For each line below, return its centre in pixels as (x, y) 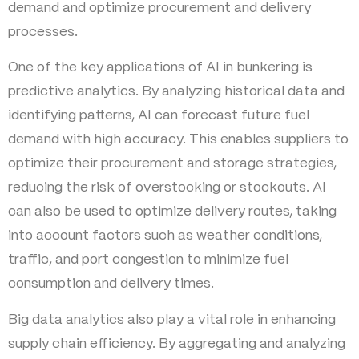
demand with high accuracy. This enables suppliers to (178, 140)
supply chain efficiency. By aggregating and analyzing (177, 343)
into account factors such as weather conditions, (165, 236)
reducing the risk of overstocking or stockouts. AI (167, 188)
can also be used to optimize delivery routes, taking (172, 212)
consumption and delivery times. (111, 284)
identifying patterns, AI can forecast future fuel (159, 116)
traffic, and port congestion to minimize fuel (148, 260)
